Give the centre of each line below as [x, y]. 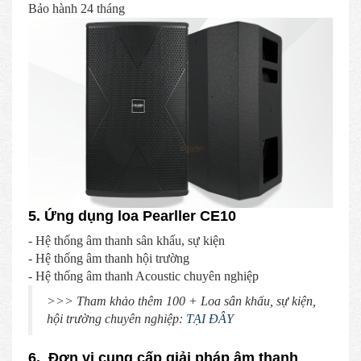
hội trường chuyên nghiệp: [116, 318]
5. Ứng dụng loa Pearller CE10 [132, 216]
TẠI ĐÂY [210, 318]
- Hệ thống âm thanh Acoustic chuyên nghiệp [143, 276]
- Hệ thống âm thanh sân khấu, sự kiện [128, 240]
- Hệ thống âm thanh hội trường [109, 258]
